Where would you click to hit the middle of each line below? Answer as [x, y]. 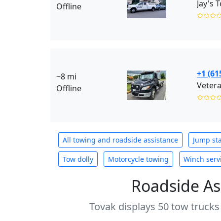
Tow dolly [78, 159]
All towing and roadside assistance [120, 140]
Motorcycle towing [138, 159]
